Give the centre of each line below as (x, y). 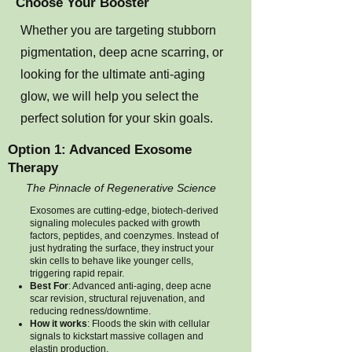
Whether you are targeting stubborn (118, 30)
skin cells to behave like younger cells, (112, 261)
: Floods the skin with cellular (148, 324)
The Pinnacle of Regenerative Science (121, 188)
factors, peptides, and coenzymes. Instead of (124, 236)
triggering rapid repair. (77, 273)
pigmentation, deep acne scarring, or (122, 52)
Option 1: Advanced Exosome (100, 150)
